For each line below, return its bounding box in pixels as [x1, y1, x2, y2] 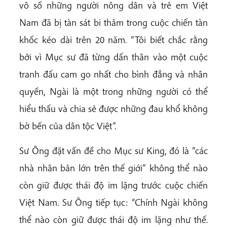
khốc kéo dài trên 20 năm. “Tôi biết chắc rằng [19, 33, 208, 46]
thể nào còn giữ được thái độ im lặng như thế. [19, 213, 208, 226]
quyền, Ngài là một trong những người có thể [19, 85, 208, 98]
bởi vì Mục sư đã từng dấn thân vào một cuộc [19, 51, 208, 63]
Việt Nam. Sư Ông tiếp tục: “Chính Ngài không [19, 196, 208, 209]
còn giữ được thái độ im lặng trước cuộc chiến [19, 179, 208, 192]
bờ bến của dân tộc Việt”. [19, 120, 116, 132]
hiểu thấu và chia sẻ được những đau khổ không [19, 102, 208, 115]
